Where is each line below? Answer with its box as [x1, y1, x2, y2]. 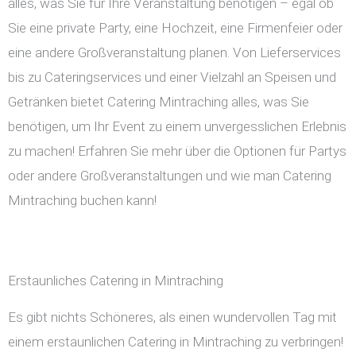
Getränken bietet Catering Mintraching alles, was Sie [8, 94, 309, 110]
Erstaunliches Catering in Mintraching [8, 273, 223, 289]
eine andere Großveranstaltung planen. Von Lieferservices [8, 44, 341, 61]
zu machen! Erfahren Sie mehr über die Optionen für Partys [8, 143, 346, 160]
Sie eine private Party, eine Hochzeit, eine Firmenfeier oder [8, 20, 342, 37]
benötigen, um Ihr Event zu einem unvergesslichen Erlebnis [8, 118, 346, 135]
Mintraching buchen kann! [8, 192, 157, 209]
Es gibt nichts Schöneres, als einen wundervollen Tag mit [8, 309, 337, 326]
